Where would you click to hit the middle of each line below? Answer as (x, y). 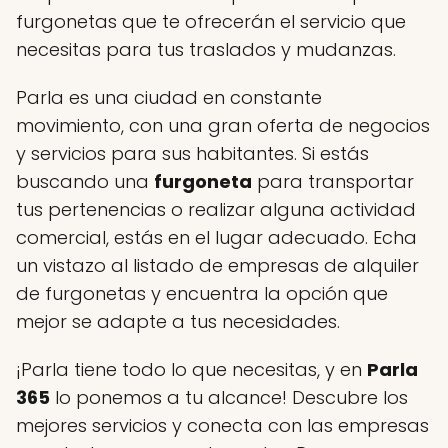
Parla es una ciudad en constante (169, 97)
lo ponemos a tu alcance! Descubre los (229, 397)
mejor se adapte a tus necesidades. (178, 321)
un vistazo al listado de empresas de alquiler (217, 265)
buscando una (85, 181)
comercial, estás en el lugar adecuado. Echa (216, 237)
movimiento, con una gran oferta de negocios (223, 125)
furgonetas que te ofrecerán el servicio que (211, 21)
